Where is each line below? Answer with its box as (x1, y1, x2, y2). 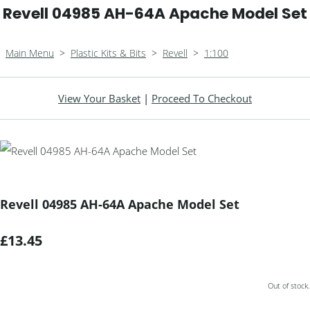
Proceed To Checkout (152, 91, 252, 105)
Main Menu (6, 46, 54, 60)
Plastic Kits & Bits (71, 46, 146, 60)
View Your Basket (58, 91, 140, 105)
